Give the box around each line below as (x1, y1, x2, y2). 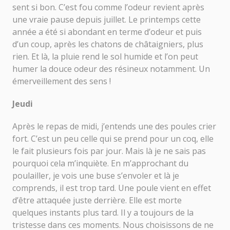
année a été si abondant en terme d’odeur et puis (12, 26, 202, 37)
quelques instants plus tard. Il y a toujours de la (12, 206, 194, 218)
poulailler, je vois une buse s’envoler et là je (12, 169, 179, 181)
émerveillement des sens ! (12, 75, 113, 87)
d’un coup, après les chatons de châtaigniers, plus (12, 38, 203, 50)
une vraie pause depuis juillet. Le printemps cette (12, 13, 201, 25)
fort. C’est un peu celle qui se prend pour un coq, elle (12, 132, 214, 144)
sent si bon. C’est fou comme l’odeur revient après (12, 1, 204, 13)
